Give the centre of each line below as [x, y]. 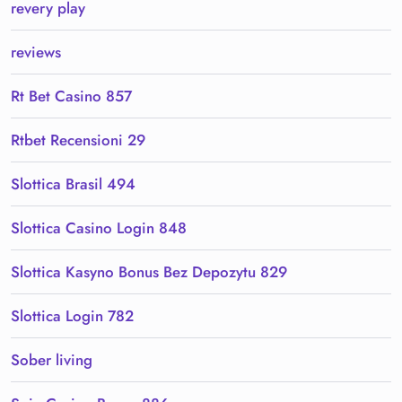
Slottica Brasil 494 [73, 184]
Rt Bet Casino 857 [71, 96]
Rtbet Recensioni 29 [78, 140]
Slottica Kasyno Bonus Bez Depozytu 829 [149, 272]
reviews [36, 52]
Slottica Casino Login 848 [99, 228]
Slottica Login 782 [72, 316]
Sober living [52, 360]
